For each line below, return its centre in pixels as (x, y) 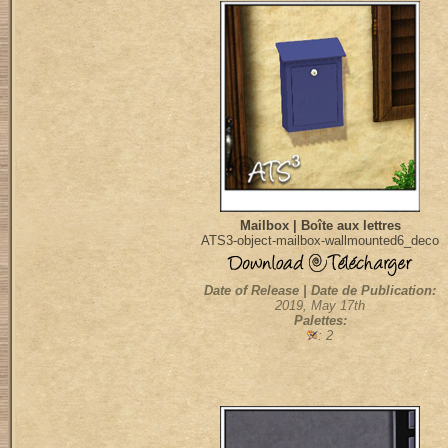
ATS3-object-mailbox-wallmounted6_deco (320, 240)
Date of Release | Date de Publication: (320, 290)
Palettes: (320, 320)
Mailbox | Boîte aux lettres (320, 225)
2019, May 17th (320, 305)
